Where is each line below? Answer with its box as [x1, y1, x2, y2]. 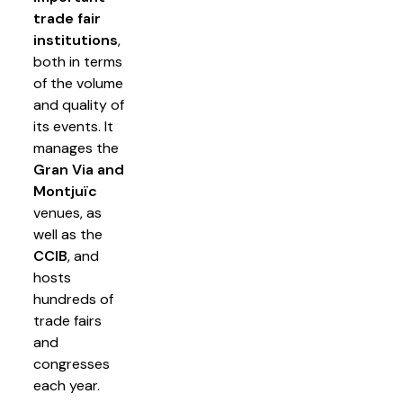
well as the [33, 225, 103, 244]
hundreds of [33, 290, 113, 309]
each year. [33, 376, 100, 395]
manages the [33, 139, 119, 157]
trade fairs [33, 311, 102, 330]
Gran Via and [33, 160, 124, 179]
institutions [33, 31, 118, 49]
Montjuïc [33, 182, 97, 201]
